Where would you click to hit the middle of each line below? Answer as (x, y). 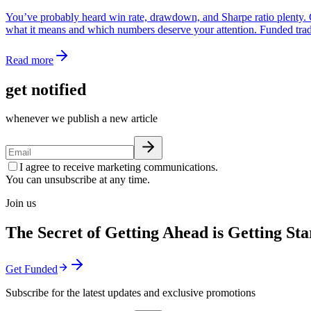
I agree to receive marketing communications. (119, 167)
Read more (30, 60)
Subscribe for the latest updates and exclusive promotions (131, 293)
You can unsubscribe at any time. (78, 180)
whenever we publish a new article (82, 119)
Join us (21, 203)
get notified (46, 89)
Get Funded (32, 269)
